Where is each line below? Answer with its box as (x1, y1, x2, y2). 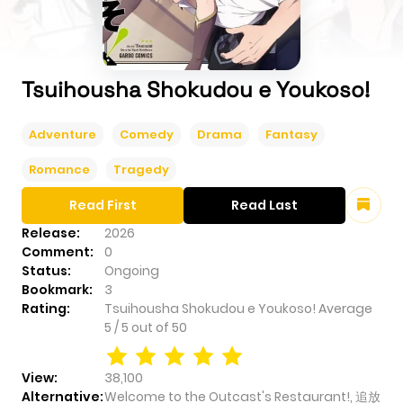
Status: (22, 262, 71, 281)
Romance (29, 161, 90, 179)
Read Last (231, 196, 298, 215)
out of (131, 318, 172, 337)
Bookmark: (22, 281, 93, 300)
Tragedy (113, 161, 169, 179)
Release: (22, 224, 80, 243)
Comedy (120, 126, 174, 144)
